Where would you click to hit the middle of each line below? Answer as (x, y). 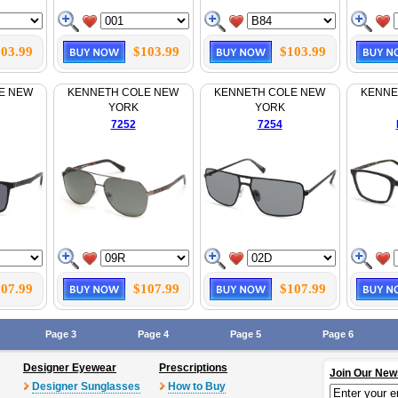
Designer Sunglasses (86, 386)
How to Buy (197, 386)
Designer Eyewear (70, 368)
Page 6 (338, 334)
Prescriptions (193, 368)
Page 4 (153, 334)
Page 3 (60, 334)
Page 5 (245, 334)
